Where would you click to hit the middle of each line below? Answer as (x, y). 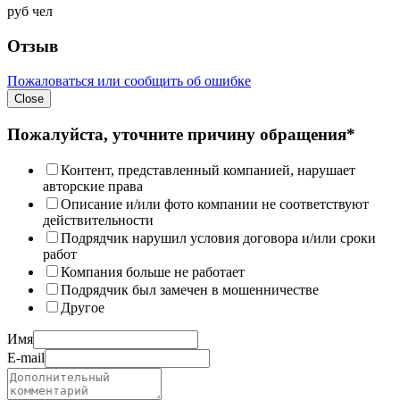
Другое (83, 308)
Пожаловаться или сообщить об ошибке (129, 80)
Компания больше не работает (153, 272)
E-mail (26, 358)
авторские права (93, 187)
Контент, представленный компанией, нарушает (208, 171)
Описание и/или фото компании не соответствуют (215, 204)
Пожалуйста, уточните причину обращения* (181, 134)
